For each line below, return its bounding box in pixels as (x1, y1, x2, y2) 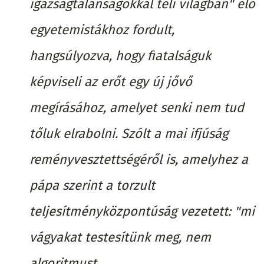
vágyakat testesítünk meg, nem (29, 229, 211, 245)
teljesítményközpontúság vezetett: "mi (29, 203, 255, 219)
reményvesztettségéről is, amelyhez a (29, 151, 248, 167)
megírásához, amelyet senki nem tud (29, 99, 244, 115)
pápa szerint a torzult (29, 177, 155, 193)
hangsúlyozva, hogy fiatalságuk (29, 47, 211, 64)
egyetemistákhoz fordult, (29, 21, 174, 38)
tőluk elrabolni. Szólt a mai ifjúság (29, 125, 228, 141)
